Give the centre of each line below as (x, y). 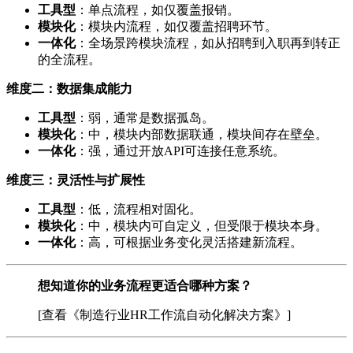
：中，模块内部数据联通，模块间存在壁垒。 (202, 135)
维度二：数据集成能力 (69, 89)
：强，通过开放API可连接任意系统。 (180, 151)
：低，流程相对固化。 (139, 210)
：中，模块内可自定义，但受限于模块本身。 (202, 226)
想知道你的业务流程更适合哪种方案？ (145, 286)
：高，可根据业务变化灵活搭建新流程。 (189, 243)
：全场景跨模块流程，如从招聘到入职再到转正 (208, 43)
